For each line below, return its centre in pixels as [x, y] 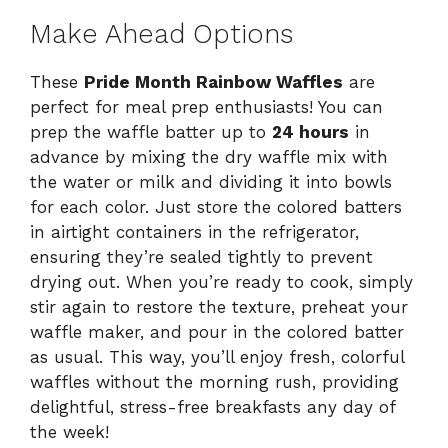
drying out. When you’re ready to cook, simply [221, 281]
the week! [69, 431]
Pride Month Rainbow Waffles [213, 81]
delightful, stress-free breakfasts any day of [212, 406]
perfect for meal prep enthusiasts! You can [206, 106]
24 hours [310, 131]
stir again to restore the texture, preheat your [219, 306]
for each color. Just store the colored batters [216, 206]
